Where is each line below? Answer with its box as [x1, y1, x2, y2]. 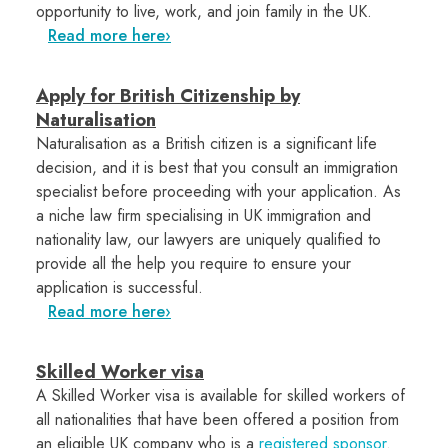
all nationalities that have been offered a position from [36, 408, 399, 432]
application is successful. [36, 276, 203, 300]
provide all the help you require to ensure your [36, 252, 351, 276]
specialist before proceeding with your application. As [36, 180, 401, 204]
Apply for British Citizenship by [36, 83, 300, 110]
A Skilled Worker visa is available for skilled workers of [36, 384, 405, 408]
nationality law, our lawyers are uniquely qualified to [36, 228, 381, 252]
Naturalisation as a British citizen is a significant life [36, 132, 377, 156]
